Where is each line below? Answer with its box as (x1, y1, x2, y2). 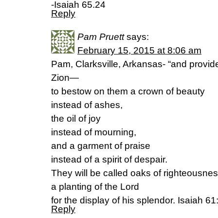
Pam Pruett (77, 32, 124, 42)
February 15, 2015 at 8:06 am (77, 45, 201, 55)
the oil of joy (51, 113, 101, 124)
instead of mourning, (51, 127, 136, 137)
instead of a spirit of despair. (51, 154, 167, 164)
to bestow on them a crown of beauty (51, 86, 205, 96)
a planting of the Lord (51, 182, 139, 192)
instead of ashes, (51, 100, 123, 110)
